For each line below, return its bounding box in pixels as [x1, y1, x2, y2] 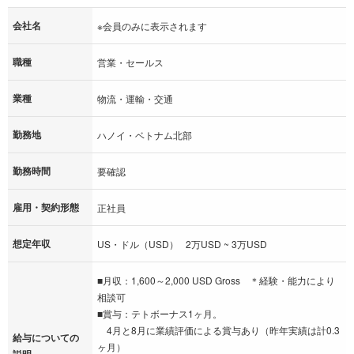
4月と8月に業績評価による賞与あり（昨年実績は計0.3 [97, 322, 340, 337]
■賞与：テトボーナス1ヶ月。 [97, 306, 222, 320]
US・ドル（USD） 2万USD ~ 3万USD [97, 236, 267, 250]
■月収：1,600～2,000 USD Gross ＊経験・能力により [97, 273, 335, 287]
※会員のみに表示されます [97, 18, 207, 32]
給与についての [13, 330, 79, 345]
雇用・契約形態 [13, 199, 79, 214]
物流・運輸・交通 [97, 91, 173, 105]
